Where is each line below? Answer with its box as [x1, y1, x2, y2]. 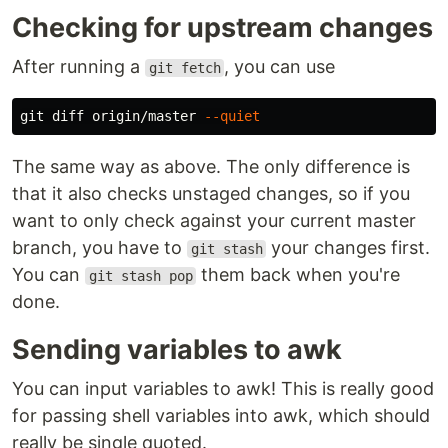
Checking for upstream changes [12, 11, 433, 44]
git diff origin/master [20, 108, 204, 124]
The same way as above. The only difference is [12, 156, 410, 177]
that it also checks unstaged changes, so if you [12, 183, 410, 204]
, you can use [224, 56, 336, 77]
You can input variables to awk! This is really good [12, 378, 434, 399]
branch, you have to [12, 237, 187, 258]
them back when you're [196, 264, 401, 285]
